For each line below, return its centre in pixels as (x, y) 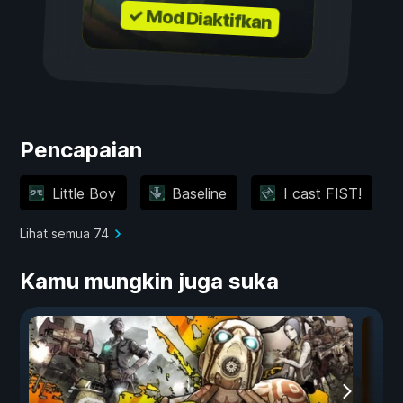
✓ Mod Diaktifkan (200, 19)
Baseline (199, 193)
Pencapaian (81, 150)
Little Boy (84, 193)
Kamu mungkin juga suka (149, 282)
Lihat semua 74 (64, 234)
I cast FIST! (322, 193)
